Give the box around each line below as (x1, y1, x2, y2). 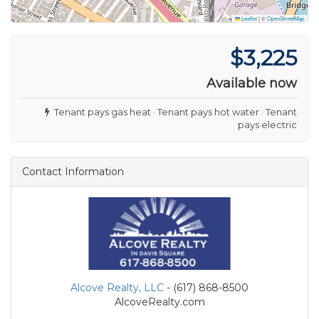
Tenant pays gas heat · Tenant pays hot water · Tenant (50, 105, 297, 117)
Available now (206, 75, 297, 91)
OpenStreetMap (267, 14, 304, 22)
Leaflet (240, 14, 257, 22)
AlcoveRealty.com (114, 295, 205, 308)
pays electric (238, 118, 297, 130)
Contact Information (22, 164, 124, 178)
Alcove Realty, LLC (70, 281, 164, 294)
